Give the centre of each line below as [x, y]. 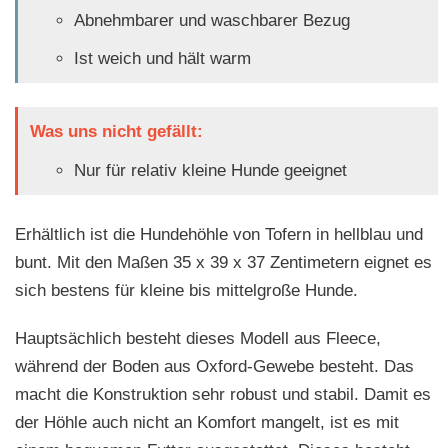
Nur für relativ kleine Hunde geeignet [210, 171]
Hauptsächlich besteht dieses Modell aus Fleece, [198, 338]
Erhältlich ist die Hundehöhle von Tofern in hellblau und [219, 234]
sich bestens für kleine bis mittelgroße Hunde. [186, 290]
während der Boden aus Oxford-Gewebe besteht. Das [214, 366]
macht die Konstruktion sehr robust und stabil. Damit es [223, 394]
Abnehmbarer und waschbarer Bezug [211, 21]
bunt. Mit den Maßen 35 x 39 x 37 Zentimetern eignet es [223, 262]
